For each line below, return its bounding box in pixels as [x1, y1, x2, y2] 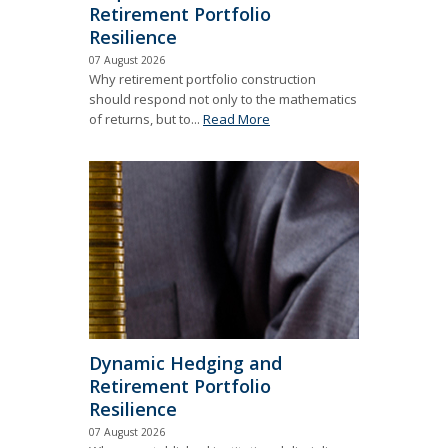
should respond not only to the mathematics [89, 89, 357, 108]
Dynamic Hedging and [89, 351, 282, 376]
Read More [203, 109, 270, 128]
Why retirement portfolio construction [89, 69, 316, 88]
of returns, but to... [89, 109, 203, 128]
